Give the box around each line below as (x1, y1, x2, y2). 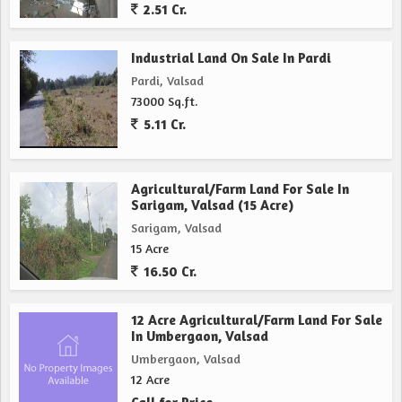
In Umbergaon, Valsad (131, 328, 268, 345)
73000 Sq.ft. (131, 93, 198, 109)
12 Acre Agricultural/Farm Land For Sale (131, 311, 382, 328)
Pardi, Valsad (131, 73, 204, 88)
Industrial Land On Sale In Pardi (131, 49, 331, 66)
